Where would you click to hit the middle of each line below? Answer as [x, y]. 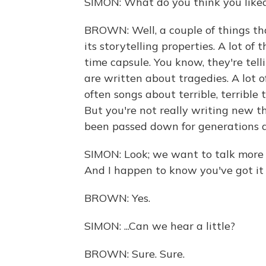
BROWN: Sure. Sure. [134, 254]
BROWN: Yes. [117, 198]
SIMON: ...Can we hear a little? [160, 226]
